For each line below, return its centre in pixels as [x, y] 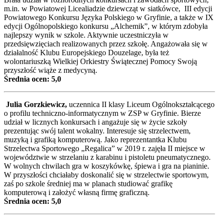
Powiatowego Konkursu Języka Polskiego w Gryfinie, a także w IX [109, 17]
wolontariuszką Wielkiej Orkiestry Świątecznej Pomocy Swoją [100, 61]
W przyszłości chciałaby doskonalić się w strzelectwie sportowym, [106, 175]
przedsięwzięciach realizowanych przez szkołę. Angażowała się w [106, 44]
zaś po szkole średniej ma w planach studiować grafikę [88, 183]
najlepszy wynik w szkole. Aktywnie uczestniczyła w [86, 35]
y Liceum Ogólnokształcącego [168, 104]
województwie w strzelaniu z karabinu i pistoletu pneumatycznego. [107, 157]
